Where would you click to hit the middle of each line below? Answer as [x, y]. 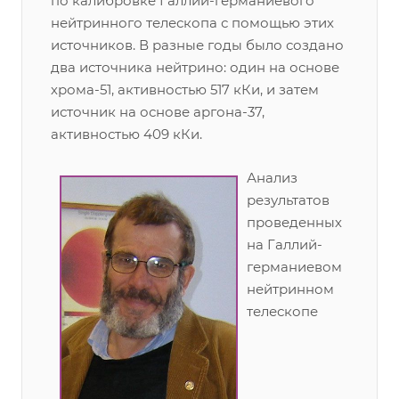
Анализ [272, 178]
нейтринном [290, 289]
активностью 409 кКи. [126, 134]
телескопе [282, 311]
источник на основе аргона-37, [158, 112]
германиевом [294, 267]
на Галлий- [285, 244]
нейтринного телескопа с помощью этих [192, 23]
